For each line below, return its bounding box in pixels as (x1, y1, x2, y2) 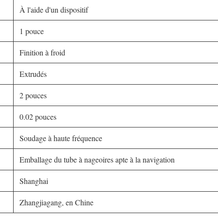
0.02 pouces (19, 111, 56, 122)
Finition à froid (19, 47, 65, 57)
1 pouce (19, 26, 44, 36)
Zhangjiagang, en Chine (19, 197, 93, 207)
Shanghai (19, 176, 48, 186)
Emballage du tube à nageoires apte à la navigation (19, 154, 175, 164)
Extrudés (19, 69, 47, 79)
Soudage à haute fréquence (19, 133, 102, 143)
